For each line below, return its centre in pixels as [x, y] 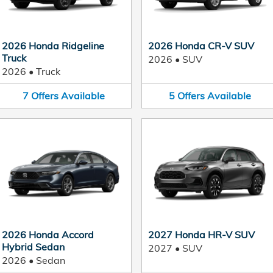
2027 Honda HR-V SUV [201, 234]
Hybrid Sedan [33, 246]
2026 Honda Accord [48, 234]
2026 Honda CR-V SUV [201, 46]
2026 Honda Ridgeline [53, 46]
